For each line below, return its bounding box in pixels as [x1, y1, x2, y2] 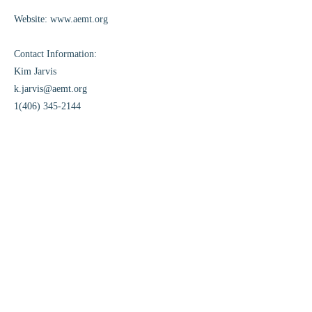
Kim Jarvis [14, 66, 56, 77]
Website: [14, 14, 50, 24]
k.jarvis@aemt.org [14, 84, 87, 94]
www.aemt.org [50, 14, 108, 24]
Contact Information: [14, 49, 97, 59]
